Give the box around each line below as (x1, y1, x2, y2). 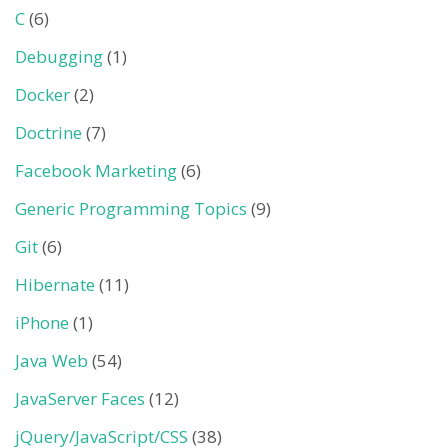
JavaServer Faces (15, 387, 145, 410)
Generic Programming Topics (15, 197, 247, 220)
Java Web (15, 349, 88, 372)
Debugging (15, 45, 103, 68)
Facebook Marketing (15, 159, 177, 182)
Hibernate (15, 273, 95, 296)
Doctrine (15, 121, 82, 144)
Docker (15, 83, 70, 106)
